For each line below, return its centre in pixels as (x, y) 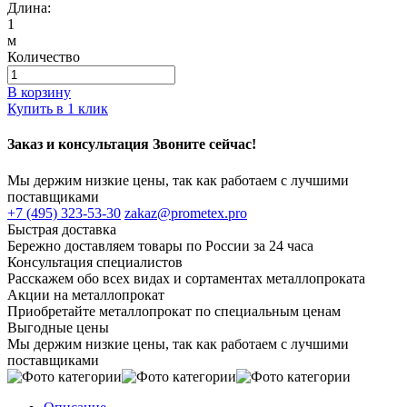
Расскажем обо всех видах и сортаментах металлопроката (186, 278)
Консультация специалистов (95, 262)
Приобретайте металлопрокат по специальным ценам (174, 311)
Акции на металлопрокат (86, 294)
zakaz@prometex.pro (186, 213)
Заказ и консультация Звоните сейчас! (132, 144)
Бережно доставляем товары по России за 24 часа (160, 245)
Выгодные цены (58, 327)
